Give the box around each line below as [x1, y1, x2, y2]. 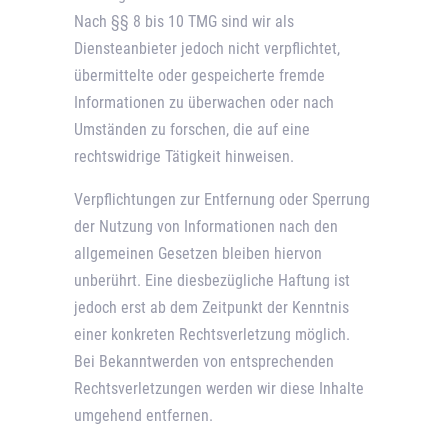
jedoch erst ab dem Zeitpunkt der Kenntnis [74, 298, 349, 318]
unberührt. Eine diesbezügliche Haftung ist [74, 271, 350, 291]
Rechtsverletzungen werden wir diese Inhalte [74, 379, 364, 399]
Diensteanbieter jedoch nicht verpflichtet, [74, 39, 340, 59]
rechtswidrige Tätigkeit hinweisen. [74, 147, 294, 167]
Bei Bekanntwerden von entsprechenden [74, 352, 334, 372]
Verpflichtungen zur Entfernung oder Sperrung [74, 190, 370, 210]
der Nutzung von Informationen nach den [74, 217, 338, 237]
